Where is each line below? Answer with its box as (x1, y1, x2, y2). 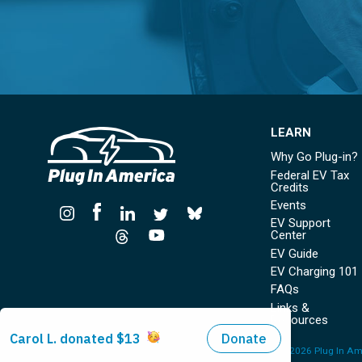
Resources (270, 312, 328, 327)
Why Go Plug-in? (270, 149, 358, 165)
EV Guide (270, 246, 318, 261)
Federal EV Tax (270, 167, 349, 183)
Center (270, 228, 306, 243)
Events (270, 197, 306, 213)
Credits (270, 179, 309, 195)
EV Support (270, 216, 330, 231)
